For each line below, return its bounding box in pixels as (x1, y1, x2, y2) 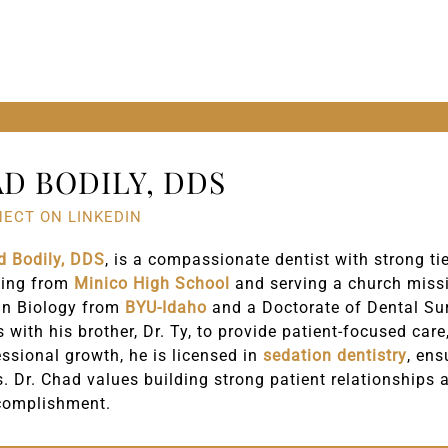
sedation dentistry (263, 345, 408, 365)
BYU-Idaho (125, 297, 208, 317)
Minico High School (74, 273, 231, 293)
